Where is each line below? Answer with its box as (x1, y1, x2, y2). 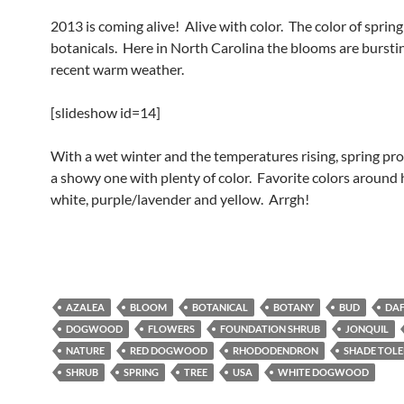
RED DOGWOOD (130, 344, 207, 356)
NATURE (66, 344, 105, 356)
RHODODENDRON (233, 344, 318, 356)
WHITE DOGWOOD (278, 366, 369, 378)
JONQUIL (345, 323, 389, 335)
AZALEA (66, 301, 105, 313)
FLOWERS (148, 323, 195, 335)
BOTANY (273, 301, 314, 313)
